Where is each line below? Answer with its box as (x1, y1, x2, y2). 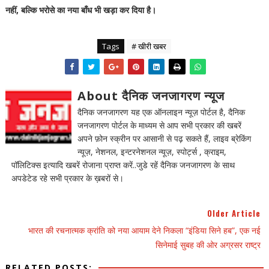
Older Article (207, 207, 261, 220)
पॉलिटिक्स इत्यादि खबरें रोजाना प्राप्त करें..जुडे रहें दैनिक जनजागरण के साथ (11, 159, 235, 171)
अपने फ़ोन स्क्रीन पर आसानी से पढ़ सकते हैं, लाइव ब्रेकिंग (77, 133, 251, 145)
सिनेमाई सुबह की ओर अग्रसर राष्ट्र (156, 239, 261, 251)
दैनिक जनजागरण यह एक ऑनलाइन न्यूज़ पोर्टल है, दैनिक (77, 106, 245, 118)
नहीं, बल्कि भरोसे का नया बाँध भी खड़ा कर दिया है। (5, 4, 156, 16)
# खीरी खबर (131, 41, 167, 52)
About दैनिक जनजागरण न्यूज (77, 88, 225, 104)
